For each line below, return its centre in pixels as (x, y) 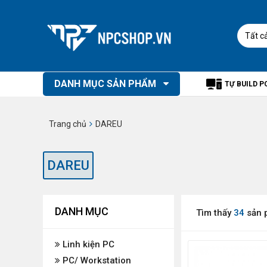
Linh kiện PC (87, 244)
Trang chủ (68, 124)
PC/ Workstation (96, 260)
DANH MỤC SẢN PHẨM (106, 84)
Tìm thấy (215, 213)
